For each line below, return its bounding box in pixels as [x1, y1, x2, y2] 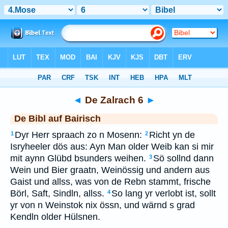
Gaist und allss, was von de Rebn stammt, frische [10, 177, 211, 187]
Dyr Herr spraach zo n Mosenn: [15, 130, 142, 140]
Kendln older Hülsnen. [10, 212, 100, 222]
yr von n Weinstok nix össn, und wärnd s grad [10, 200, 195, 210]
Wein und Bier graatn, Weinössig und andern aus [10, 165, 210, 175]
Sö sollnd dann [153, 153, 214, 163]
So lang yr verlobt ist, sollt [111, 188, 216, 198]
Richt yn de [149, 130, 195, 140]
